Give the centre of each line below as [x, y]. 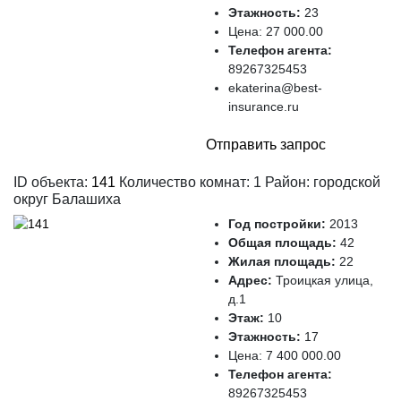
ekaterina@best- [275, 88]
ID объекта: [52, 182]
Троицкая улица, [324, 280]
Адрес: [252, 280]
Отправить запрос [266, 145]
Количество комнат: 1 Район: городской [248, 182]
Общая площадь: [284, 243]
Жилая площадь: [284, 261]
